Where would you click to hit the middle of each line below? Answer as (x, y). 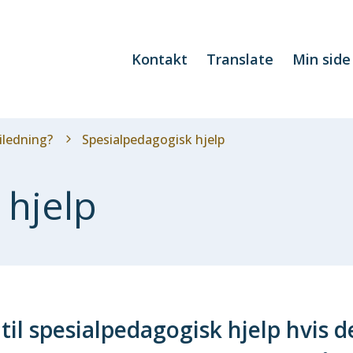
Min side (321, 59)
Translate (240, 59)
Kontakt (160, 59)
